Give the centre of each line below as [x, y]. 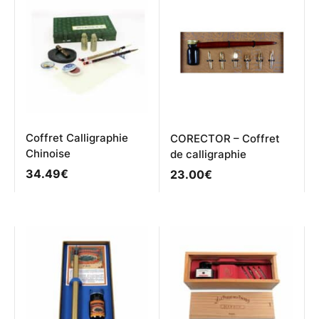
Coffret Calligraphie [77, 137]
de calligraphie [208, 154]
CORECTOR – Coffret [225, 138]
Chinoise [48, 153]
